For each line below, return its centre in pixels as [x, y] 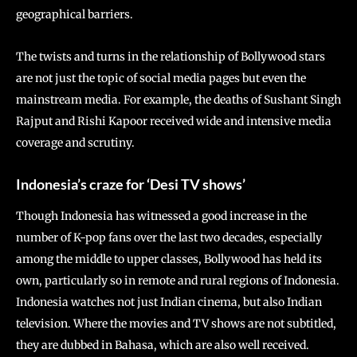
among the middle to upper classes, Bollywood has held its [169, 259]
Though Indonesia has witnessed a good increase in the [161, 216]
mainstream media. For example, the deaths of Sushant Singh [178, 100]
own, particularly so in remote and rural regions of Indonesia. [178, 281]
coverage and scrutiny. [75, 143]
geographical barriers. [75, 15]
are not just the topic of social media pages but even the [161, 78]
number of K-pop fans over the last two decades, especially [169, 238]
